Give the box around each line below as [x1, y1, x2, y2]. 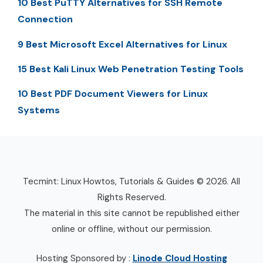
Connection [18, 13, 73, 26]
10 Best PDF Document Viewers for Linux [18, 87, 208, 100]
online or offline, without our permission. [51, 223, 212, 235]
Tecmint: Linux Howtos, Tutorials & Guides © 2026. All [23, 176, 240, 188]
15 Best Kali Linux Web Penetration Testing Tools [18, 63, 244, 76]
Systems [18, 104, 60, 117]
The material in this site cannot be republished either [23, 207, 240, 220]
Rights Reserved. [97, 191, 166, 204]
